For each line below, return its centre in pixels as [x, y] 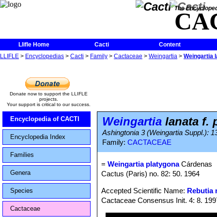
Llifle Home [34, 45]
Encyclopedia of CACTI [45, 119]
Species [22, 191]
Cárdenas [196, 164]
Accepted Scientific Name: [144, 191]
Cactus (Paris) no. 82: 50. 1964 [151, 174]
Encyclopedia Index [38, 137]
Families [22, 155]
